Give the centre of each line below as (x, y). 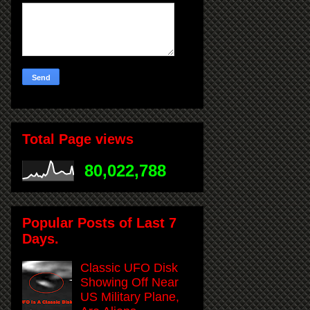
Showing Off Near (130, 282)
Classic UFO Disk (129, 267)
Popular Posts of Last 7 (99, 222)
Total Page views (78, 139)
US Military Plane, (130, 297)
